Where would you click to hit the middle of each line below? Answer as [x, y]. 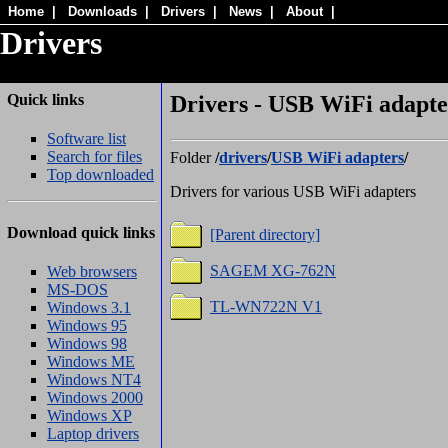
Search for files [94, 157]
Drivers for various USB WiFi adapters [293, 192]
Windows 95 [87, 325]
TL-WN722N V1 [266, 307]
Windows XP [89, 415]
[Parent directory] [265, 235]
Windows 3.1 [89, 307]
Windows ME [91, 361]
